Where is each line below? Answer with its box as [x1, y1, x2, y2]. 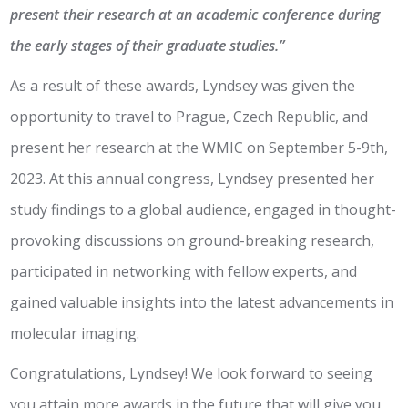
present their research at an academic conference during [10, 5, 381, 25]
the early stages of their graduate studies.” [10, 36, 285, 56]
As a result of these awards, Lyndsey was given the [10, 76, 356, 96]
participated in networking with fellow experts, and [10, 261, 358, 281]
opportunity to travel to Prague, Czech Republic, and [10, 107, 369, 127]
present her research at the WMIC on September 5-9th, [10, 138, 389, 158]
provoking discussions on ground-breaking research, [10, 230, 375, 250]
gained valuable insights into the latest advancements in [10, 292, 394, 312]
